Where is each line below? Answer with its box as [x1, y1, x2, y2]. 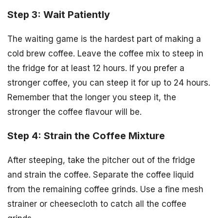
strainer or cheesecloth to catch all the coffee [7, 199, 186, 209]
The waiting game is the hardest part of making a [7, 34, 201, 44]
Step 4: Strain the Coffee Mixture [7, 130, 165, 142]
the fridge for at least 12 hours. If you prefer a [7, 63, 184, 73]
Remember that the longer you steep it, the [7, 92, 176, 103]
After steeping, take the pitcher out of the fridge [7, 155, 195, 165]
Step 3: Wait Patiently [7, 9, 110, 21]
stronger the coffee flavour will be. [7, 107, 142, 117]
